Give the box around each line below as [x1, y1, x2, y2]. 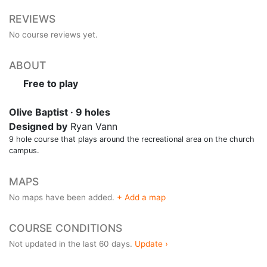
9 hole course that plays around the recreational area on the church [9, 134, 254, 144]
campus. [9, 145, 39, 155]
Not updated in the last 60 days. [9, 238, 135, 249]
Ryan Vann [67, 120, 117, 132]
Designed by [9, 120, 67, 132]
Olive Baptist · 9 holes [9, 105, 110, 118]
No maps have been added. [9, 192, 117, 202]
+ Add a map [117, 192, 166, 202]
